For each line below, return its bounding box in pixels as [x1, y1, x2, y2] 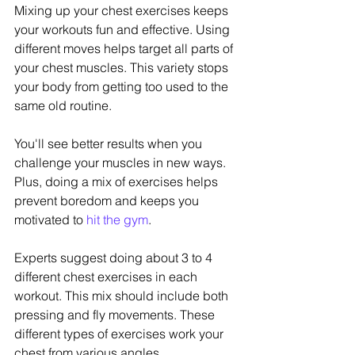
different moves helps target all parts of [14, 40, 236, 57]
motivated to [14, 212, 86, 228]
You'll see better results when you [14, 136, 205, 152]
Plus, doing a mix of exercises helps [14, 174, 221, 190]
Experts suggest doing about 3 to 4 [14, 250, 216, 266]
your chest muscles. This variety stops [14, 59, 231, 76]
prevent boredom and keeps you [14, 193, 202, 209]
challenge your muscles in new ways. [14, 155, 229, 171]
